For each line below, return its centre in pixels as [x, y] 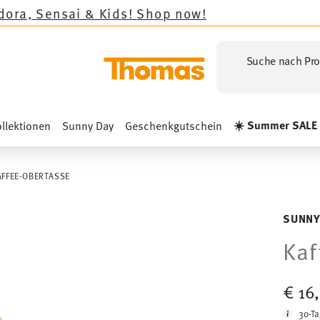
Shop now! [78, 12]
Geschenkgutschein [173, 125]
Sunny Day [87, 125]
